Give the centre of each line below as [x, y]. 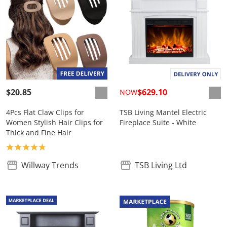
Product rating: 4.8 [41, 147]
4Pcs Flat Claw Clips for [45, 112]
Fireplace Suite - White [158, 123]
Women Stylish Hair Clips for [54, 123]
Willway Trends [50, 165]
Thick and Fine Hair [39, 133]
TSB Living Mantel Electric [163, 112]
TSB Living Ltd [161, 165]
